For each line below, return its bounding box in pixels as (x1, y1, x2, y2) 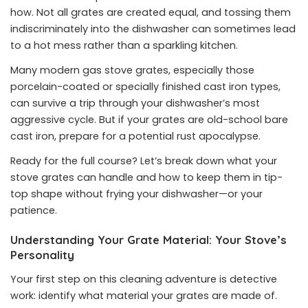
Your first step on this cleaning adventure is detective (10, 272, 277, 286)
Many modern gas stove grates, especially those (10, 63, 254, 77)
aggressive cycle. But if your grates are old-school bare (10, 113, 288, 126)
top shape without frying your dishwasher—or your (10, 187, 263, 201)
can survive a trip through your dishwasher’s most (10, 96, 260, 110)
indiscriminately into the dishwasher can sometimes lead (10, 22, 296, 36)
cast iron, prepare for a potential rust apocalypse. (10, 129, 261, 143)
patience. (10, 203, 57, 217)
